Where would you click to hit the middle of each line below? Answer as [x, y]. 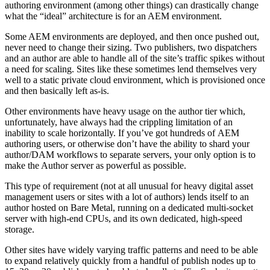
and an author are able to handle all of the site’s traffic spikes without [135, 58]
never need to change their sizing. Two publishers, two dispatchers [131, 48]
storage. [20, 230]
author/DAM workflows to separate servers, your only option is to [130, 155]
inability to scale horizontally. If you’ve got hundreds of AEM [122, 133]
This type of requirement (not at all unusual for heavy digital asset [129, 186]
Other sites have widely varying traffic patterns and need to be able [131, 250]
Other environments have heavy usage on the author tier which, [125, 111]
